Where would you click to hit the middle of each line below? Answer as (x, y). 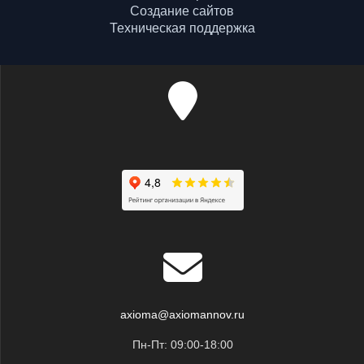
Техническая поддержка (182, 28)
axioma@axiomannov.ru (182, 314)
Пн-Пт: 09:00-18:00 (182, 344)
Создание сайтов (182, 11)
